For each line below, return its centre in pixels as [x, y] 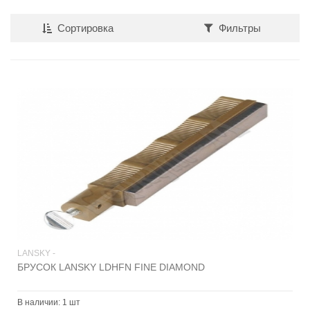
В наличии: [40, 302]
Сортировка [85, 28]
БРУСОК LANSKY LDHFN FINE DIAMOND [111, 267]
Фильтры [240, 28]
